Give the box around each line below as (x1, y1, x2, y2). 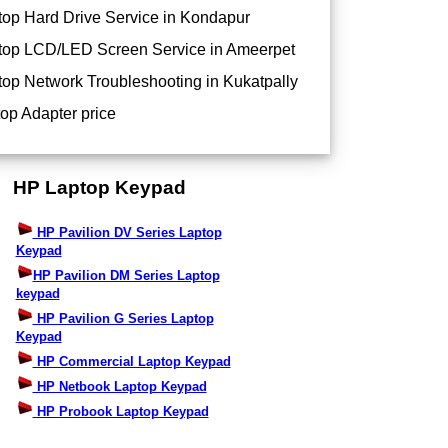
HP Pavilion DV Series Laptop (32, 225, 222, 241)
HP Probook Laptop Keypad (32, 404, 209, 420)
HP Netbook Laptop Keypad (32, 379, 207, 395)
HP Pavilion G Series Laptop (32, 311, 214, 327)
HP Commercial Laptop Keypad (32, 354, 231, 370)
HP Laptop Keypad (12, 176, 186, 198)
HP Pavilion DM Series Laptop (32, 268, 220, 284)
